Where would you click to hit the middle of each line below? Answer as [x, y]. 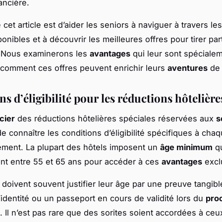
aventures [188, 68]
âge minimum [186, 147]
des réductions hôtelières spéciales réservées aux [115, 118]
